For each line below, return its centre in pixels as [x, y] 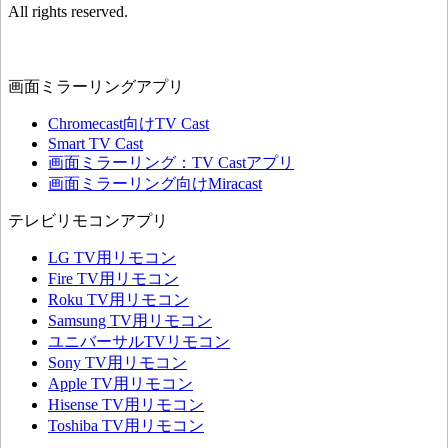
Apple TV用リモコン [120, 384]
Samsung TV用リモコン [130, 321]
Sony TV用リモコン [117, 363]
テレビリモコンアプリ [88, 221]
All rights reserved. [68, 12]
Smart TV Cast [95, 144]
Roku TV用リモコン [118, 300]
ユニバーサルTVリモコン [139, 342]
